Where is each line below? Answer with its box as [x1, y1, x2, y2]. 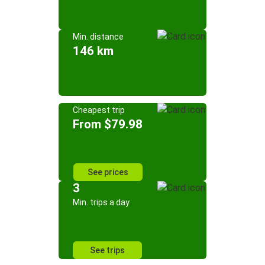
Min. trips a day [73, 198, 130, 207]
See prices [87, 167, 128, 177]
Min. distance [73, 32, 124, 41]
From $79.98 [73, 117, 143, 131]
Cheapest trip [73, 105, 125, 115]
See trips [90, 245, 125, 255]
